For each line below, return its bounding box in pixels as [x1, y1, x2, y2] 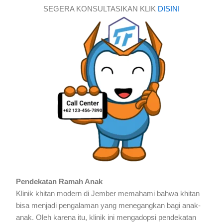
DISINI [156, 4, 180, 13]
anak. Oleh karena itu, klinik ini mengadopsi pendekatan [16, 214, 197, 222]
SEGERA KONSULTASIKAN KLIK [43, 4, 156, 13]
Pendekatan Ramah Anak [16, 178, 103, 186]
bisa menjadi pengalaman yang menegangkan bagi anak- [16, 202, 201, 210]
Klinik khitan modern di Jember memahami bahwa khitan [16, 190, 200, 198]
